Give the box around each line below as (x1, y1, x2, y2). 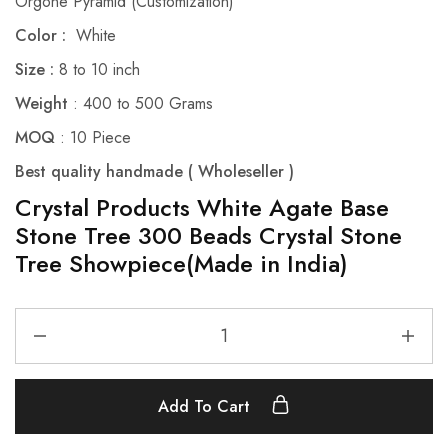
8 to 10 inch (54, 58, 140, 82)
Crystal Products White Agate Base (15, 190, 389, 226)
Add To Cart (158, 395, 255, 419)
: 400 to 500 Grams (68, 92, 213, 116)
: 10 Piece (55, 126, 131, 150)
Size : (15, 58, 54, 82)
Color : (15, 24, 71, 48)
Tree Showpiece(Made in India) (15, 246, 348, 282)
